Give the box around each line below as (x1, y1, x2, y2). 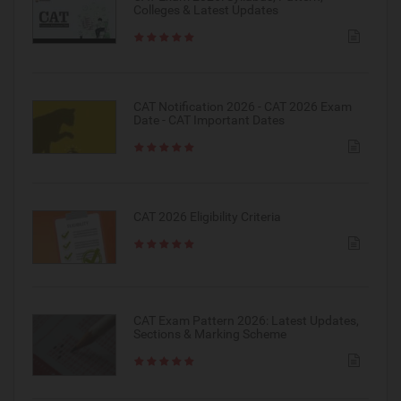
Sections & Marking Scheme (132, 326, 286, 341)
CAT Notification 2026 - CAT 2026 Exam (132, 99, 352, 115)
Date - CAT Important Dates (132, 113, 285, 128)
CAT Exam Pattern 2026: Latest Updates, (132, 312, 359, 328)
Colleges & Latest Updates (132, 3, 278, 18)
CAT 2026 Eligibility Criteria (132, 209, 281, 225)
